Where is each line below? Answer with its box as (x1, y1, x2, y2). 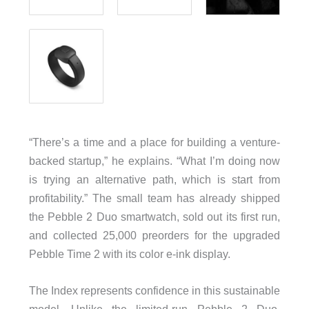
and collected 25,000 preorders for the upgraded (28, 228, 281, 241)
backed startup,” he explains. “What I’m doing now (28, 154, 281, 167)
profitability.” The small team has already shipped (28, 191, 281, 204)
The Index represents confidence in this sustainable (28, 283, 281, 297)
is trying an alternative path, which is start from (28, 172, 281, 186)
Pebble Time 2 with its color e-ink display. (28, 247, 230, 260)
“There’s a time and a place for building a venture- (28, 135, 281, 148)
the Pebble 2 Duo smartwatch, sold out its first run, (28, 210, 281, 223)
